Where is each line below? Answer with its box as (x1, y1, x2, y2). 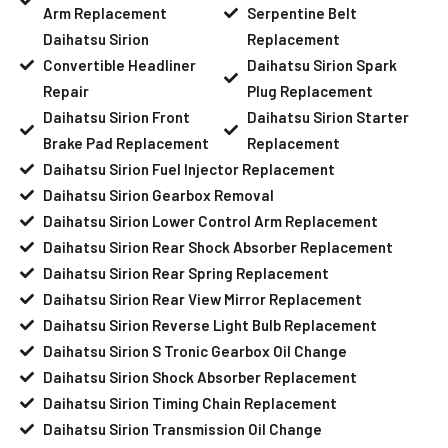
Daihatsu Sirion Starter (246, 107, 409, 126)
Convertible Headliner (42, 55, 196, 74)
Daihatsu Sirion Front (42, 107, 190, 126)
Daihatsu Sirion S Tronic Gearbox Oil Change (42, 341, 347, 360)
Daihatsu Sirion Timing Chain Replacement (42, 393, 337, 412)
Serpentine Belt (246, 3, 357, 22)
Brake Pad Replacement (42, 133, 209, 152)
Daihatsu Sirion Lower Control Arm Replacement (42, 211, 378, 230)
